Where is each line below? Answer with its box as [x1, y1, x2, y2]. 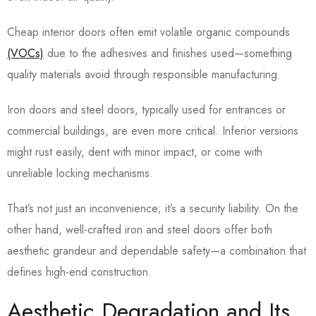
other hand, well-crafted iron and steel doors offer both [7, 221, 272, 238]
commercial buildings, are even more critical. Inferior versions [7, 123, 298, 140]
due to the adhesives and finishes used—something [44, 45, 292, 62]
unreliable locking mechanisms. [7, 165, 157, 182]
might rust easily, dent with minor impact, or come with [7, 144, 262, 161]
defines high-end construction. [7, 264, 152, 281]
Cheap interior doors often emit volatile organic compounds [7, 24, 290, 41]
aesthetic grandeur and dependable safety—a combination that [7, 243, 306, 260]
